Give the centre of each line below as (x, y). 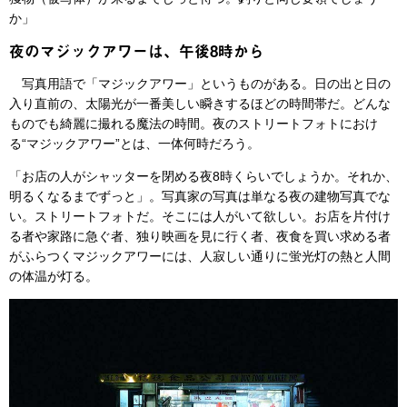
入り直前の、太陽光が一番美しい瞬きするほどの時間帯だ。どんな (200, 104)
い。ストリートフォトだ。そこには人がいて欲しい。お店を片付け (200, 217)
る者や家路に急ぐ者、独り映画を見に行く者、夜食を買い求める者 (200, 237)
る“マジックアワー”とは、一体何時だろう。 (134, 144)
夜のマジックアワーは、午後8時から (137, 51)
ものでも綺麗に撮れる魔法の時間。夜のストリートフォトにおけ (194, 124)
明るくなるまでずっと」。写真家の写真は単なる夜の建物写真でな (200, 197)
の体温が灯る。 (54, 277)
